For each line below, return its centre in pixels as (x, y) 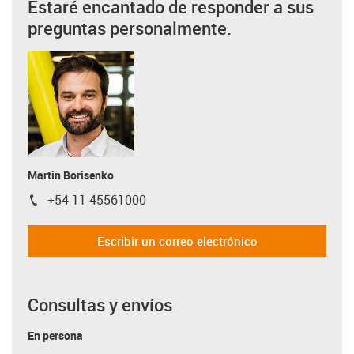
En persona (55, 335)
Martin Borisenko (71, 175)
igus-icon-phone (72, 203)
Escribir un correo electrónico (177, 241)
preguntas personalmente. (130, 28)
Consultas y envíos (100, 305)
